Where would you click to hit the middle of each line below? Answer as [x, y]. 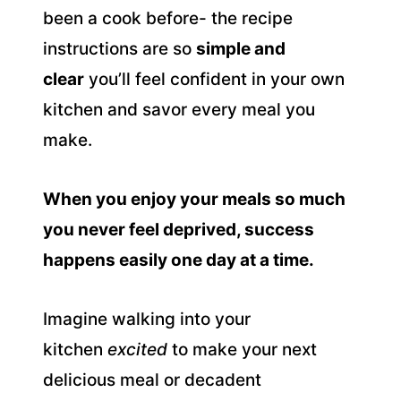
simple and [241, 48]
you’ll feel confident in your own [214, 79]
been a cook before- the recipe [168, 18]
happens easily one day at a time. [179, 260]
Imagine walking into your [147, 319]
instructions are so [119, 48]
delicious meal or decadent [152, 380]
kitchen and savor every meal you [179, 109]
